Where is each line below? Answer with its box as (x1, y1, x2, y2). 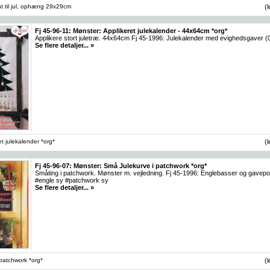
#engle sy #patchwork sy (35, 176, 108, 184)
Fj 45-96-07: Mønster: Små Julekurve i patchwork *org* (35, 162, 207, 169)
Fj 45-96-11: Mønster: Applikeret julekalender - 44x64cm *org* (35, 27, 227, 34)
